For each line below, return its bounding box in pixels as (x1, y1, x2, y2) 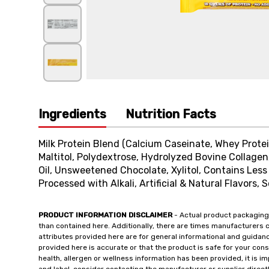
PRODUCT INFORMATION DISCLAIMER (38, 211, 172, 219)
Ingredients (38, 107, 106, 121)
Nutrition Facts (125, 107, 216, 121)
